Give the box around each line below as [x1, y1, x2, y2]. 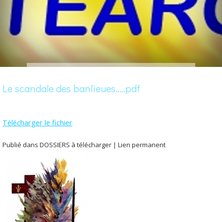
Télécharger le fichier [2, 117, 72, 127]
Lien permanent [118, 140, 166, 150]
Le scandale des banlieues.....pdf [2, 82, 140, 95]
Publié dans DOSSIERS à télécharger [2, 140, 111, 150]
